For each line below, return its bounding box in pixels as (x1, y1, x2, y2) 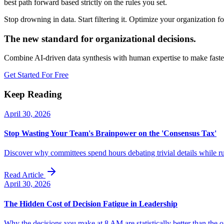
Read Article (4, 170, 45, 179)
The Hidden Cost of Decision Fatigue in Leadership (4, 199, 177, 208)
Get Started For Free (4, 70, 68, 79)
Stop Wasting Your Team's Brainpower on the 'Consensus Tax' (4, 129, 216, 138)
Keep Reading (4, 89, 62, 100)
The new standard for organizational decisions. (4, 33, 196, 44)
